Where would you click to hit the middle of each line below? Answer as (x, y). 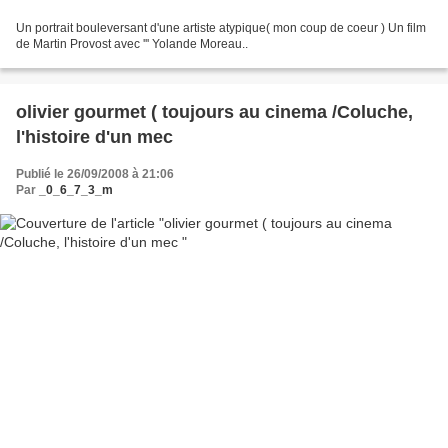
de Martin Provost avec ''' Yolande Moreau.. (132, 43)
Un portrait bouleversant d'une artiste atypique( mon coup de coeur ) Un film (221, 27)
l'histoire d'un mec (94, 136)
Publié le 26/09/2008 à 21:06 (95, 173)
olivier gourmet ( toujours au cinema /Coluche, (214, 111)
